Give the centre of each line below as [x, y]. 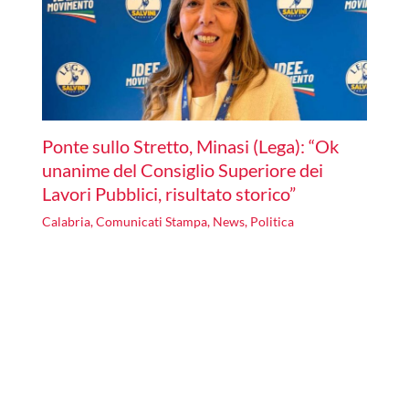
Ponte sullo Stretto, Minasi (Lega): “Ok [190, 147]
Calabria [66, 222]
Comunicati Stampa [151, 222]
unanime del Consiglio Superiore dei [182, 170]
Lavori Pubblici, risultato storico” [168, 194]
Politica [272, 222]
